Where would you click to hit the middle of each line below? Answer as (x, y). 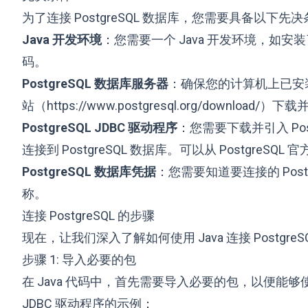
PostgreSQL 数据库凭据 (89, 172)
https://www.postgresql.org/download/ (153, 106)
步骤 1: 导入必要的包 (79, 260)
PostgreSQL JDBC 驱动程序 (100, 128)
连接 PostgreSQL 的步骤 (88, 216)
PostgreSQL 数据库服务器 (95, 84)
